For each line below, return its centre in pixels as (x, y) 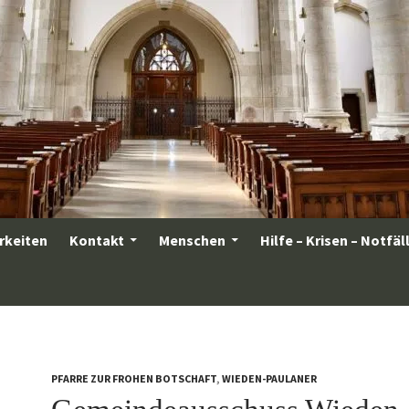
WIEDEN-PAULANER (269, 378)
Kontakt (97, 240)
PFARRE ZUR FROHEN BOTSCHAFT (134, 378)
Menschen (192, 240)
